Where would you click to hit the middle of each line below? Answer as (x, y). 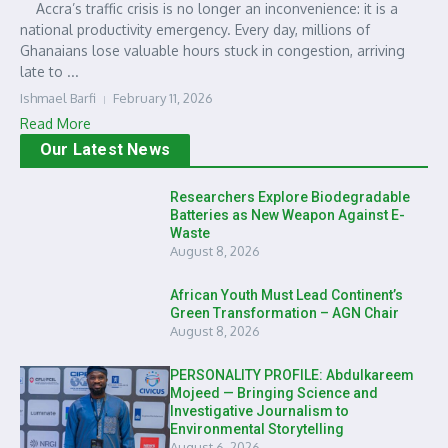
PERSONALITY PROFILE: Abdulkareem (292, 375)
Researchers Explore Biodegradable (290, 197)
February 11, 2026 (163, 98)
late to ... (49, 71)
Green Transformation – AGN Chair (284, 313)
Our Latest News (105, 149)
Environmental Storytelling (257, 429)
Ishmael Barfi (58, 98)
